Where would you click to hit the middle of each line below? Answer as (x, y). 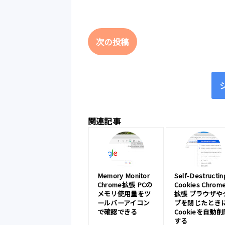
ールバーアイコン (124, 202)
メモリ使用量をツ (124, 193)
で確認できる (117, 211)
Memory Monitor (124, 175)
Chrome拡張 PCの (125, 184)
